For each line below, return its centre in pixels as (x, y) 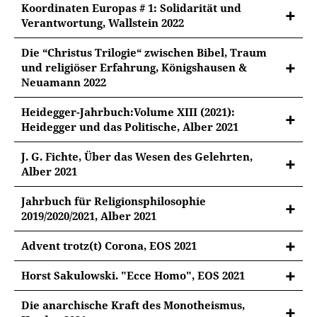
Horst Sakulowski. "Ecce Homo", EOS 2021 (133, 275)
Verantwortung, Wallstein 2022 (103, 23)
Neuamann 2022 (64, 82)
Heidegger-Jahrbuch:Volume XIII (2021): (128, 112)
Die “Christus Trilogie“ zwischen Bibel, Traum (144, 52)
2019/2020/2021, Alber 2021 (89, 216)
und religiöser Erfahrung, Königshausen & (134, 67)
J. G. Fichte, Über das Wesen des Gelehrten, (137, 156)
